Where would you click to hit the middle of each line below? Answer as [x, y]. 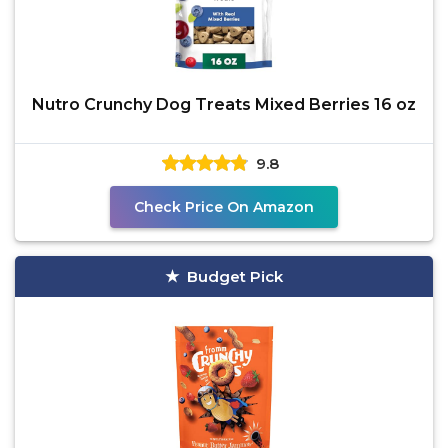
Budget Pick [235, 276]
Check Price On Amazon [224, 207]
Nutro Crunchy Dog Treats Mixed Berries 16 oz [224, 104]
